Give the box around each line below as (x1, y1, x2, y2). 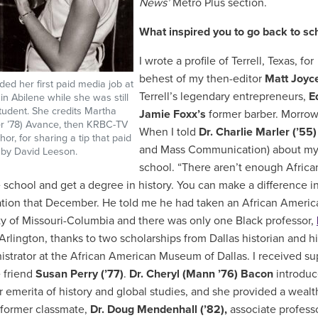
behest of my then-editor (139, 72, 265, 86)
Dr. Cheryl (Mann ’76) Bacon (129, 267, 273, 281)
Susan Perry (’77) (35, 267, 124, 281)
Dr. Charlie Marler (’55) (199, 125, 317, 139)
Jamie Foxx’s (139, 107, 206, 121)
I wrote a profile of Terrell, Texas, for (139, 54, 317, 68)
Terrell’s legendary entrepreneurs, (139, 89, 309, 104)
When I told (139, 125, 199, 139)
